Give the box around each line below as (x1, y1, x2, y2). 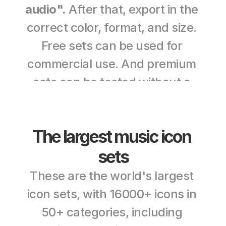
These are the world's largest (30, 168, 194, 183)
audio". (25, 2, 66, 17)
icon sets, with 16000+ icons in (27, 186, 196, 201)
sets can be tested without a (33, 75, 191, 89)
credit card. (79, 93, 147, 107)
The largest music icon (32, 126, 191, 147)
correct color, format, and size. (26, 20, 197, 35)
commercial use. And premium (27, 56, 196, 71)
